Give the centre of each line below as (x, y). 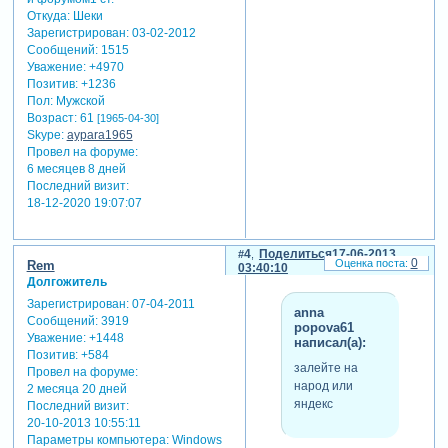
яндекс (313, 404)
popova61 (323, 328)
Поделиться (295, 253)
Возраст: (51, 118)
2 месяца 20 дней (76, 388)
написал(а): (329, 343)
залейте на (325, 368)
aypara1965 (99, 135)
